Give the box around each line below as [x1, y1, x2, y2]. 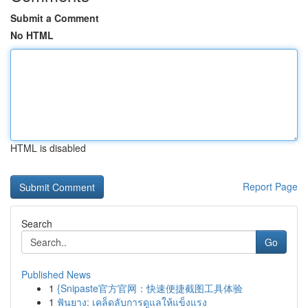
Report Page [243, 179, 298, 193]
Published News [21, 267, 91, 281]
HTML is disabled [10, 141, 86, 155]
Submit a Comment [10, 11, 99, 25]
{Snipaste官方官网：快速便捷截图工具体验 [57, 281, 243, 295]
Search [21, 217, 52, 230]
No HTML [10, 28, 54, 42]
